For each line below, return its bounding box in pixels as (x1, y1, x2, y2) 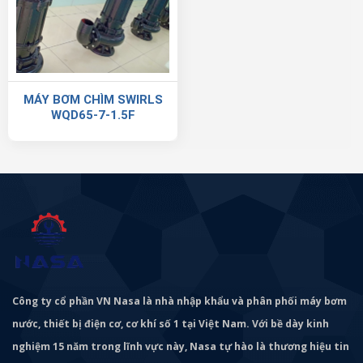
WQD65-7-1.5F (50, 107, 135, 122)
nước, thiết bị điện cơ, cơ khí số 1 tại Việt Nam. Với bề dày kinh (12, 317, 329, 331)
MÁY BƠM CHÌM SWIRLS (23, 92, 163, 107)
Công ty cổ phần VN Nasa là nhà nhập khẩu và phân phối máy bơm (12, 294, 347, 309)
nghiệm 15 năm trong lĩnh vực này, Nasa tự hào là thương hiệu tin (12, 340, 349, 354)
